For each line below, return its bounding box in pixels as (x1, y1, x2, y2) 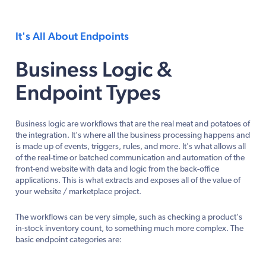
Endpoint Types (15, 79, 161, 104)
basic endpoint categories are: (15, 235, 122, 245)
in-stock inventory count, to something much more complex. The (15, 224, 243, 233)
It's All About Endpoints (15, 29, 129, 42)
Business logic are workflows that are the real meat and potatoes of (15, 119, 250, 129)
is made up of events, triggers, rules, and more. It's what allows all (15, 142, 246, 151)
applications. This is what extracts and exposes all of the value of (15, 176, 240, 185)
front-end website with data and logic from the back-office (15, 164, 219, 174)
